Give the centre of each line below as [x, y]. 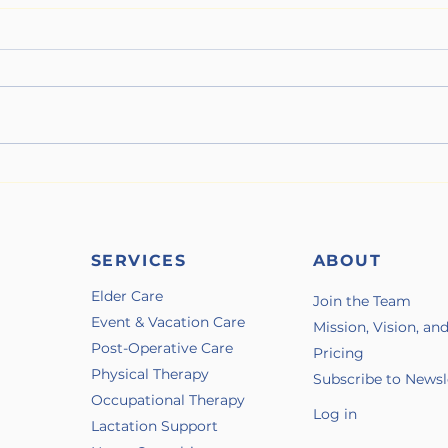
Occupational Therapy [167, 399]
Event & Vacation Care [167, 321]
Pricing [338, 352]
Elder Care [126, 295]
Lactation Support [154, 425]
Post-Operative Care [163, 347]
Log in [334, 413]
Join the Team [361, 300]
